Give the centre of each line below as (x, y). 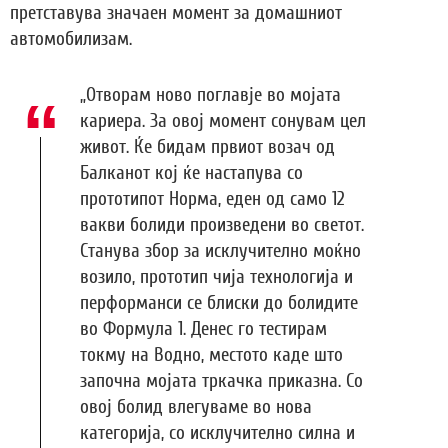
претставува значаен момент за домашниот (176, 13)
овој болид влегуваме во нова (196, 407)
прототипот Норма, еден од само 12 (212, 199)
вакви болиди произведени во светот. (222, 225)
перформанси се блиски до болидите (219, 303)
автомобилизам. (71, 39)
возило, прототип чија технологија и (216, 277)
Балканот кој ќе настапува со (191, 173)
